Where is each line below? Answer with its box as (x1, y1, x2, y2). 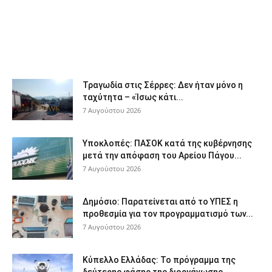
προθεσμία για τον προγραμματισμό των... (83, 208, 253, 219)
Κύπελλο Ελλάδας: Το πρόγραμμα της (83, 254, 236, 265)
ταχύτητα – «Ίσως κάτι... (83, 92, 183, 102)
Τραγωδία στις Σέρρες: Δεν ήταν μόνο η (83, 80, 243, 90)
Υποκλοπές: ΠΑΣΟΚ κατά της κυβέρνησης (83, 138, 252, 148)
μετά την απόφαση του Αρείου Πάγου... (83, 150, 242, 160)
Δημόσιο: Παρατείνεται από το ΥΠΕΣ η (83, 196, 238, 206)
